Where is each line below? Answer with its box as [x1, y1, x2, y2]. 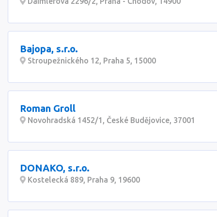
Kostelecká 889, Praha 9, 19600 [26, 175, 140, 184]
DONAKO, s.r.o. [20, 162, 90, 173]
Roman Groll [20, 103, 76, 114]
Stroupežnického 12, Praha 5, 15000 [26, 56, 156, 65]
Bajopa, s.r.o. [20, 43, 78, 54]
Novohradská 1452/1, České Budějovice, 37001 [26, 116, 195, 124]
